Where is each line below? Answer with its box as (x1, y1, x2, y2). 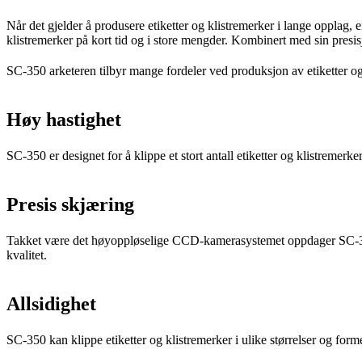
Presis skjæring (6, 193, 134, 215)
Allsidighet (6, 293, 96, 314)
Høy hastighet (6, 108, 121, 130)
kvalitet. (6, 247, 47, 262)
